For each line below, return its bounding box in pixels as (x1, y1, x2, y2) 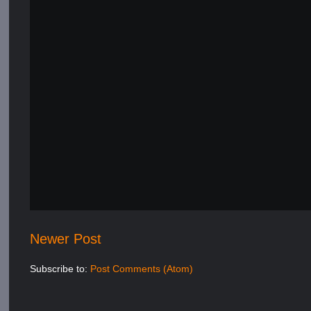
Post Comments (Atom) (90, 262, 194, 274)
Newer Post (30, 231, 102, 246)
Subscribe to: (30, 262, 91, 274)
